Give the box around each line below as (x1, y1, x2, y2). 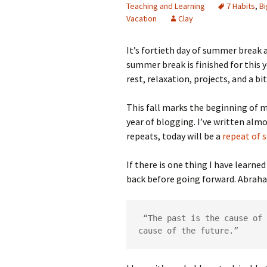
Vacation (126, 13, 157, 24)
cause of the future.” (138, 226, 238, 235)
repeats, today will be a (126, 130, 222, 142)
